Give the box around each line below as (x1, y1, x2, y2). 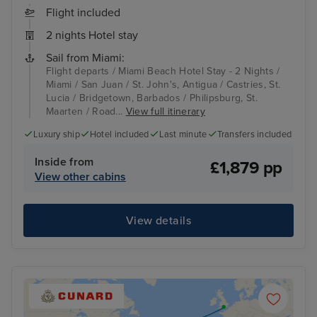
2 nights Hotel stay (46, 28, 138, 42)
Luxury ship (33, 128, 80, 140)
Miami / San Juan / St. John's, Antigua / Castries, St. (46, 78, 281, 91)
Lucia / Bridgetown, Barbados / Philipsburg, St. (46, 91, 258, 104)
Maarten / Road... (46, 105, 126, 117)
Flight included (46, 5, 120, 20)
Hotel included (89, 128, 149, 140)
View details (125, 213, 192, 228)
